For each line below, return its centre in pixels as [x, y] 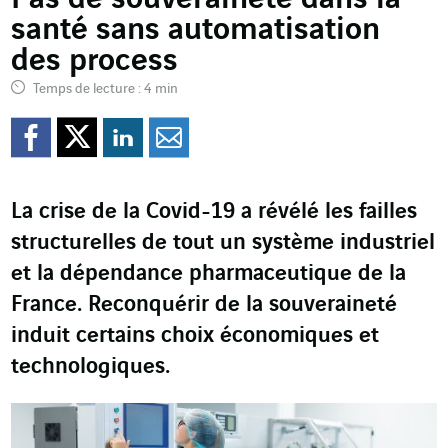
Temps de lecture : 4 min [104, 89]
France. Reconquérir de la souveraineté [204, 305]
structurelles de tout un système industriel [223, 243]
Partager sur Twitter [264, 137]
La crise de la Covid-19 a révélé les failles [214, 212]
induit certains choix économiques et [195, 336]
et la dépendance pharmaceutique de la [208, 274]
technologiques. [90, 367]
